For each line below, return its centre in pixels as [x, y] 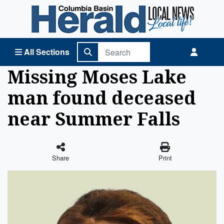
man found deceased [102, 97]
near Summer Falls [94, 118]
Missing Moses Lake [97, 76]
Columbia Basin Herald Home [60, 9]
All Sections [47, 52]
